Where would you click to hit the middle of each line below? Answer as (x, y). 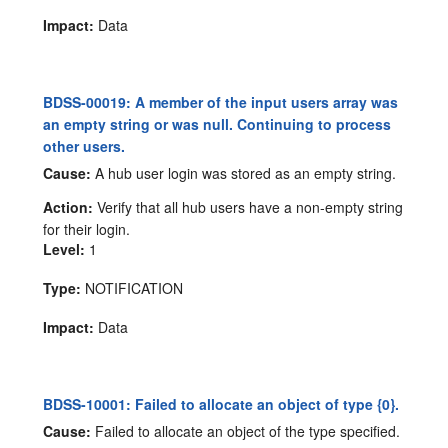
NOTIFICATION (132, 288)
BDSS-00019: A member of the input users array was (221, 102)
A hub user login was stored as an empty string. (244, 173)
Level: (64, 249)
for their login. (87, 229)
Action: (68, 207)
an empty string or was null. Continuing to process (217, 124)
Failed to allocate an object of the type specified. (246, 430)
